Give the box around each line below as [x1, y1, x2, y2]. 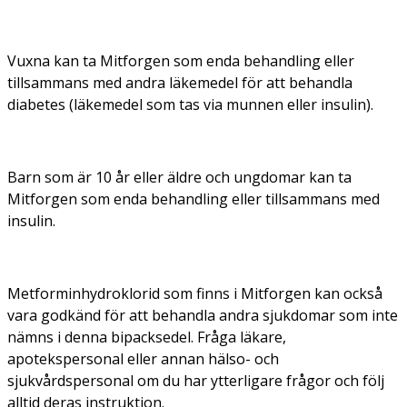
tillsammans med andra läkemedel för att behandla [7, 72, 352, 93]
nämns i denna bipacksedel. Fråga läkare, [7, 326, 286, 347]
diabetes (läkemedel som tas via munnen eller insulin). [7, 94, 373, 114]
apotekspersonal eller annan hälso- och [7, 348, 279, 369]
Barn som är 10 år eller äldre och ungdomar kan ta [7, 166, 352, 187]
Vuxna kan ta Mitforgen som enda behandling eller [7, 50, 354, 71]
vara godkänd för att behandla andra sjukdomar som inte [7, 304, 398, 325]
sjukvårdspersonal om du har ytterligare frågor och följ [7, 370, 384, 391]
